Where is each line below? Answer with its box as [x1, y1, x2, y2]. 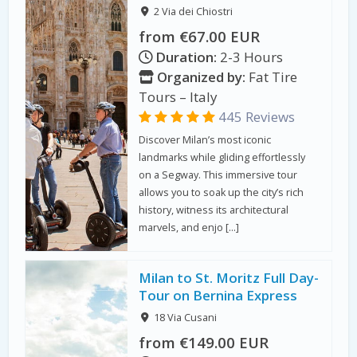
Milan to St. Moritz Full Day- [139, 268, 320, 287]
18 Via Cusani [153, 311, 217, 325]
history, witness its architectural [139, 203, 289, 218]
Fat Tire [245, 67, 298, 86]
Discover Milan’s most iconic [139, 133, 272, 147]
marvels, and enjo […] [139, 221, 240, 235]
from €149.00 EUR [139, 331, 269, 352]
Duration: [155, 47, 218, 66]
